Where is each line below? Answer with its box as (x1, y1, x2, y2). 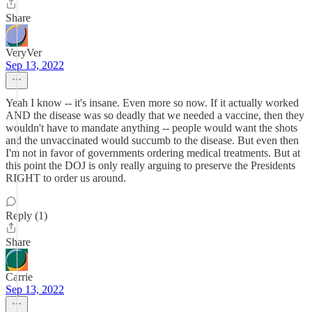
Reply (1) (6, 210, 47, 221)
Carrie (6, 271, 33, 283)
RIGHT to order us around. (6, 172, 126, 184)
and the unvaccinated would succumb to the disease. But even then (6, 134, 299, 146)
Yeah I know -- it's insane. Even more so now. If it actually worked (6, 97, 299, 109)
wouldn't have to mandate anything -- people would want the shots (6, 122, 297, 134)
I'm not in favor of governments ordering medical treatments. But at (6, 147, 300, 159)
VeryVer (6, 47, 42, 58)
